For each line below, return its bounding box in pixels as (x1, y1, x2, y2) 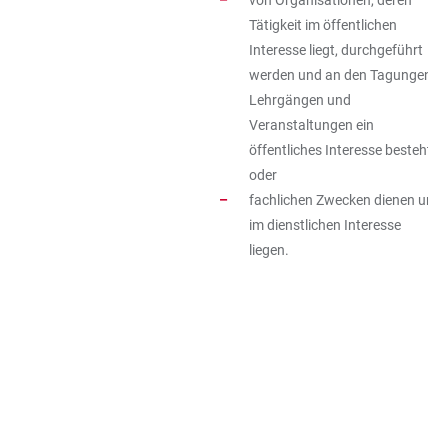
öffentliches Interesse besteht (249, 142, 432, 158)
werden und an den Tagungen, (249, 67, 435, 83)
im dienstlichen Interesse (249, 217, 401, 233)
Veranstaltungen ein (249, 117, 374, 133)
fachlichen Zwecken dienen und (249, 192, 442, 208)
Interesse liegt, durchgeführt (249, 42, 423, 58)
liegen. (249, 242, 289, 258)
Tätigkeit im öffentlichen (249, 17, 397, 33)
